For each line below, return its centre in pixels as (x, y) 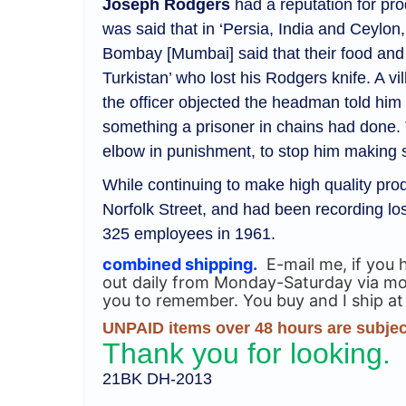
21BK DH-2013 (157, 379)
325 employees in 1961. (191, 234)
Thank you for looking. (251, 354)
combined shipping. (180, 265)
